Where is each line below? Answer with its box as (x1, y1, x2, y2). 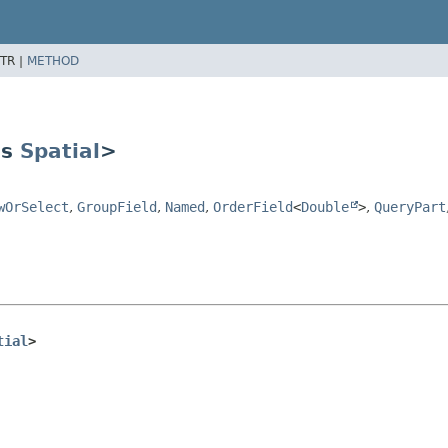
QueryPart (374, 198, 446, 215)
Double (301, 198, 349, 215)
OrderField (213, 198, 293, 215)
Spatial (20, 138, 100, 163)
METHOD (27, 53, 79, 68)
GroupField (77, 198, 157, 215)
